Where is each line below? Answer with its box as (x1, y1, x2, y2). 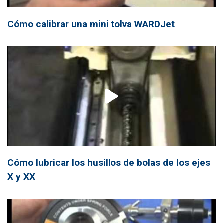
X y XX (7, 170, 35, 182)
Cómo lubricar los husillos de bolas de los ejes (7, 156, 210, 168)
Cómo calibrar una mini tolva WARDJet (7, 18, 175, 30)
